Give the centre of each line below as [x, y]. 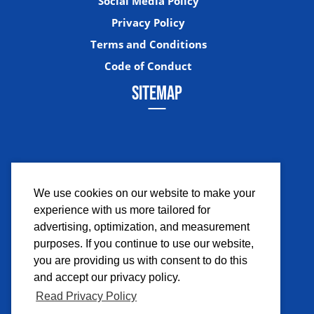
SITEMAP [157, 93]
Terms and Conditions [148, 45]
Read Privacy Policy [87, 296]
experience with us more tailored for [122, 210]
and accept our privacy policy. [107, 278]
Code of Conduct [148, 66]
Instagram [135, 219]
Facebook [89, 219]
